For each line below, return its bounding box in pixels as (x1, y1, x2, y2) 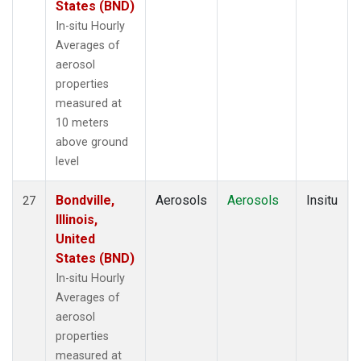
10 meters (56, 115, 109, 130)
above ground (56, 135, 128, 149)
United (56, 230, 95, 247)
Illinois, (56, 211, 98, 227)
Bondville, (56, 192, 114, 208)
